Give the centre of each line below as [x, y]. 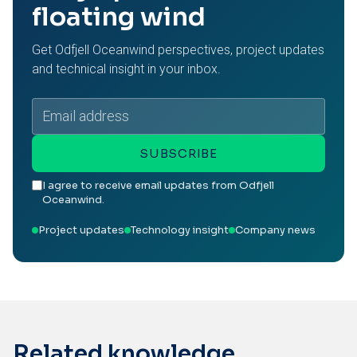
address [51, 116]
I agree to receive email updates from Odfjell [158, 185]
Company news [275, 230]
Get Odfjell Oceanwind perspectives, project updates [178, 50]
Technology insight [180, 230]
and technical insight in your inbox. [126, 69]
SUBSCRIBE [178, 153]
